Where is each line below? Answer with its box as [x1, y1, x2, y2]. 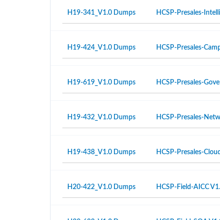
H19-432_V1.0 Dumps [67, 114, 136, 121]
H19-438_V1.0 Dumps [67, 149, 136, 156]
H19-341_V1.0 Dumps [67, 9, 136, 16]
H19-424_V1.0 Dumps [67, 44, 136, 51]
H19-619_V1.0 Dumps [67, 79, 136, 86]
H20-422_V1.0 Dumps [67, 184, 136, 191]
